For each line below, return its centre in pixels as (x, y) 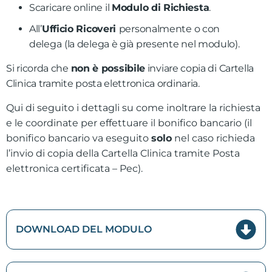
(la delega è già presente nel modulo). (152, 44)
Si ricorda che (39, 69)
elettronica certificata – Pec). (76, 169)
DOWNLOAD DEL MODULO (84, 229)
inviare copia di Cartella (200, 69)
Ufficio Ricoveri (80, 29)
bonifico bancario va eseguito (79, 138)
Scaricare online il (70, 8)
